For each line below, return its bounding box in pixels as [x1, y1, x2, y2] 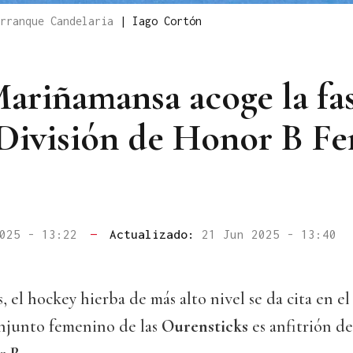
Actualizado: [109, 227, 202, 242]
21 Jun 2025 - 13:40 [201, 227, 336, 242]
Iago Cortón [132, 14, 202, 28]
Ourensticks [162, 316, 248, 337]
